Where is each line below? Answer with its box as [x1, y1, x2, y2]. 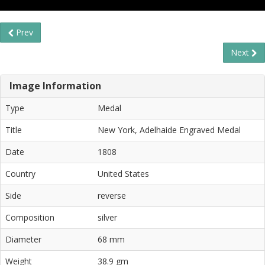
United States [98, 167, 149, 179]
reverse [98, 189, 126, 201]
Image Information [9, 79, 101, 92]
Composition [5, 211, 54, 223]
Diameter [5, 233, 41, 245]
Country [5, 167, 35, 179]
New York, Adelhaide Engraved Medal [98, 124, 241, 135]
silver [98, 211, 117, 223]
